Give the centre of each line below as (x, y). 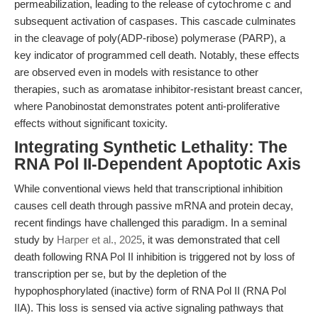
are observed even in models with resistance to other (136, 72)
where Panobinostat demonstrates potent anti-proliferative (147, 106)
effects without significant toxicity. (91, 123)
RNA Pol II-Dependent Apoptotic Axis (158, 164)
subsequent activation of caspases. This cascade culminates (155, 21)
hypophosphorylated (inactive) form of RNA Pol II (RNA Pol (150, 291)
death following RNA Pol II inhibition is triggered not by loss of (154, 257)
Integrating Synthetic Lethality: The (151, 147)
